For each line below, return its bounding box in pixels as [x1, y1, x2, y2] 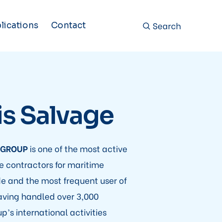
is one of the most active [27, 142, 127, 155]
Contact [51, 20, 86, 31]
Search [150, 19, 181, 32]
